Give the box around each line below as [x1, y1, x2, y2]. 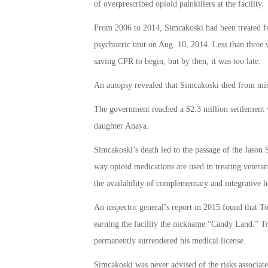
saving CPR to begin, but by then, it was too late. [93, 57, 261, 66]
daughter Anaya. [93, 121, 149, 131]
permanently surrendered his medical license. [93, 236, 246, 245]
